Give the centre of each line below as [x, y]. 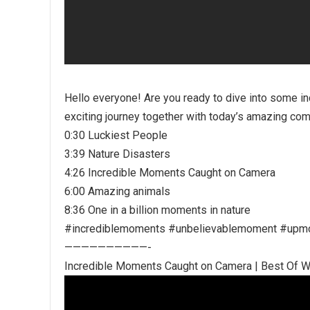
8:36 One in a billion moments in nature [157, 210]
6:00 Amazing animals [117, 191]
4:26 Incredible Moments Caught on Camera [170, 173]
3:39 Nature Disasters [117, 154]
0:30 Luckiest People [116, 135]
